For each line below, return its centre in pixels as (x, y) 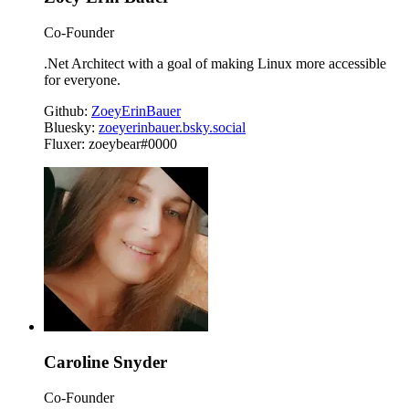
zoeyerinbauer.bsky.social (172, 128)
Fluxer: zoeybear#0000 (110, 144)
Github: (68, 111)
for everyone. (82, 80)
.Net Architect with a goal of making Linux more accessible (215, 64)
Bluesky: (71, 128)
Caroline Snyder (105, 362)
